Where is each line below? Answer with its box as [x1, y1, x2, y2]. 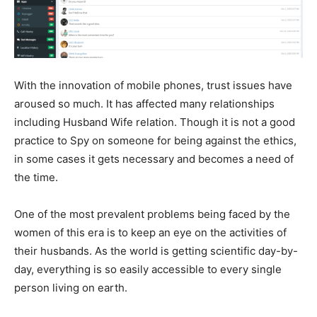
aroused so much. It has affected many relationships [14, 97, 275, 111]
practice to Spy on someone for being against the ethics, [14, 134, 296, 148]
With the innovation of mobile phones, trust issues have [14, 79, 292, 93]
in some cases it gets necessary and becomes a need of [14, 152, 294, 166]
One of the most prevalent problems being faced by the [14, 207, 290, 221]
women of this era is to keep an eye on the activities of [14, 226, 287, 240]
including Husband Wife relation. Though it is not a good [14, 115, 295, 129]
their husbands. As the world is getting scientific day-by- [14, 244, 298, 258]
